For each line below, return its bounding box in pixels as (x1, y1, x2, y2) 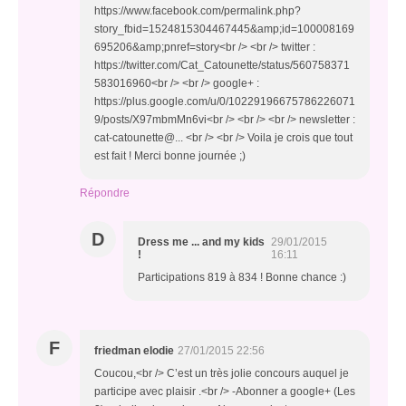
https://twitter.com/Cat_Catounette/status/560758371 (94, 59, 350, 72)
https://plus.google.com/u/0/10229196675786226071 (94, 95, 355, 108)
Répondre (80, 187, 130, 199)
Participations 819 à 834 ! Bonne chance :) (138, 271, 346, 284)
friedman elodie (94, 344, 174, 357)
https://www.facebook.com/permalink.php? (94, 5, 301, 17)
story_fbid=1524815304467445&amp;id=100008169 (94, 23, 354, 35)
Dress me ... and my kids (138, 236, 265, 248)
